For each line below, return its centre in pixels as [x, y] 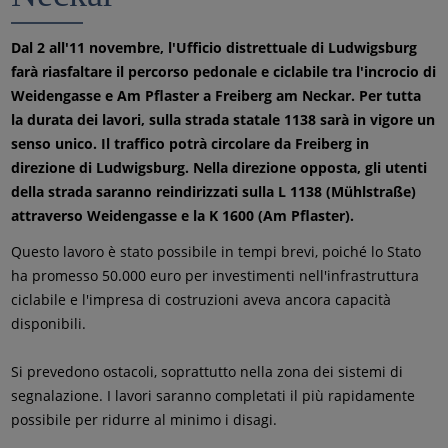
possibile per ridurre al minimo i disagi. [144, 419]
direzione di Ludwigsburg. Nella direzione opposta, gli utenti [219, 167]
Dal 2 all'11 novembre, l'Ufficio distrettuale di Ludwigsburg [214, 47]
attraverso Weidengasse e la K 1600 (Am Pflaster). [183, 215]
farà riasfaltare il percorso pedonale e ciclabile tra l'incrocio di [224, 71]
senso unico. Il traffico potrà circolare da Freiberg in [190, 143]
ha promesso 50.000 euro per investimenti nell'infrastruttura [215, 275]
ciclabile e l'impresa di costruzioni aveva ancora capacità [201, 299]
